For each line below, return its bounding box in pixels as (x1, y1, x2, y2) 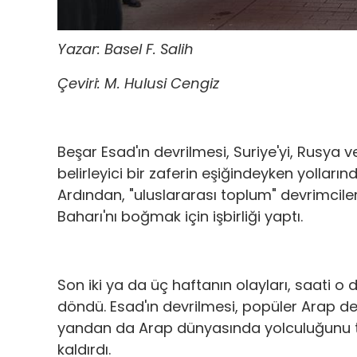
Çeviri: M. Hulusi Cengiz (57, 73, 219, 94)
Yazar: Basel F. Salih (57, 39, 194, 60)
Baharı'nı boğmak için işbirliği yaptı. (57, 206, 303, 227)
